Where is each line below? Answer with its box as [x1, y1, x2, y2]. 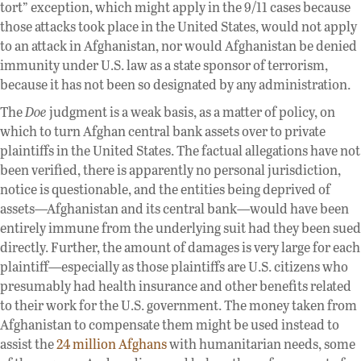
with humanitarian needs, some [167, 334, 355, 353]
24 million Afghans [56, 334, 167, 353]
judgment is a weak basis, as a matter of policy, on [47, 102, 335, 121]
